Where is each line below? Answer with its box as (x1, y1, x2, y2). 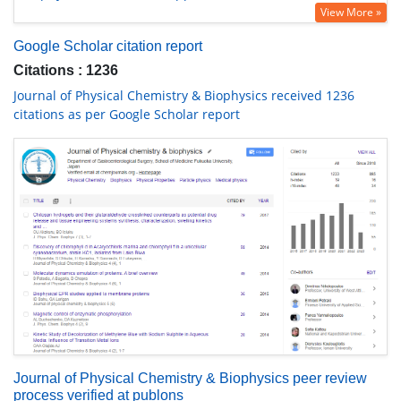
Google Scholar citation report (13, 38, 202, 54)
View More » (320, 4, 381, 20)
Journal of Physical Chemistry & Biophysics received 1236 (13, 87, 354, 104)
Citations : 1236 (13, 63, 118, 78)
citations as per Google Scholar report (13, 106, 240, 123)
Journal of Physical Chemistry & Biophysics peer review (13, 370, 367, 386)
